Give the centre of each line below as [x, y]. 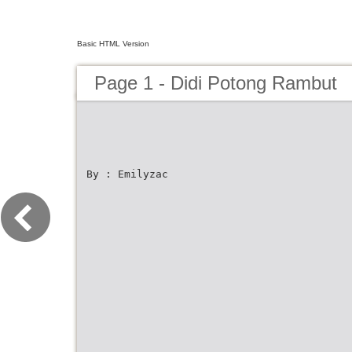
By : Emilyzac [127, 174]
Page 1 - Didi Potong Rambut [216, 83]
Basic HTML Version [113, 44]
